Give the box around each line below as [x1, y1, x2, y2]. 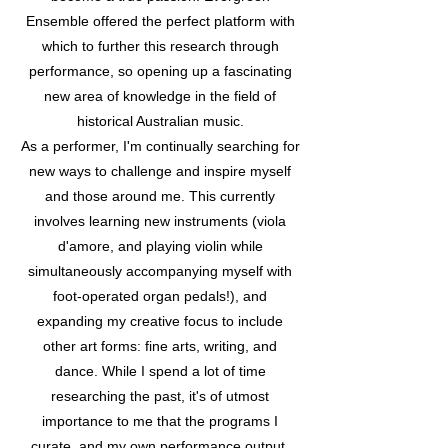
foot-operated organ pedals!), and [53, 288, 267, 304]
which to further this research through [41, 38, 279, 54]
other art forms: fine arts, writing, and [43, 338, 277, 354]
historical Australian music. [76, 113, 244, 129]
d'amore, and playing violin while [57, 238, 263, 254]
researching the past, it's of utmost [51, 388, 269, 404]
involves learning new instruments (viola [34, 213, 286, 229]
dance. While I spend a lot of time [54, 363, 266, 379]
